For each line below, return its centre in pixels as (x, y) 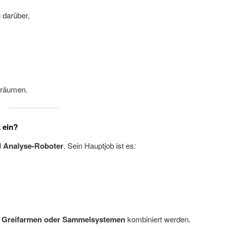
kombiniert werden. (158, 219)
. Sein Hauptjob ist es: (100, 145)
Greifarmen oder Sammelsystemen (64, 220)
